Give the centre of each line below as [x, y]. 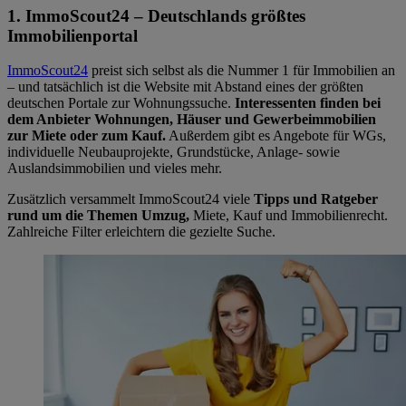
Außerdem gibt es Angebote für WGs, [276, 136]
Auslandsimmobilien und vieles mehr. [115, 169]
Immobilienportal [72, 35]
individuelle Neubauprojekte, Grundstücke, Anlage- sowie [174, 152]
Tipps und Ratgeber [316, 199]
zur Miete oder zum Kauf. [87, 136]
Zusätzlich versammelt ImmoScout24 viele [130, 199]
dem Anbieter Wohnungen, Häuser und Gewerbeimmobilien [192, 120]
